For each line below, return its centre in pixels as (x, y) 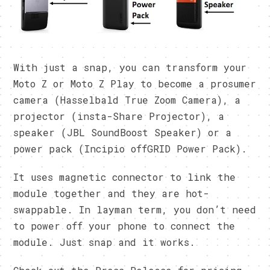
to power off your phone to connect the (124, 225)
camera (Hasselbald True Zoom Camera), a (127, 99)
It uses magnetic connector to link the (125, 177)
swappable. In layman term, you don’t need (135, 209)
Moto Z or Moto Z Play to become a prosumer (135, 83)
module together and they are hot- (111, 193)
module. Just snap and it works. (105, 242)
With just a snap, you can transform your (130, 67)
